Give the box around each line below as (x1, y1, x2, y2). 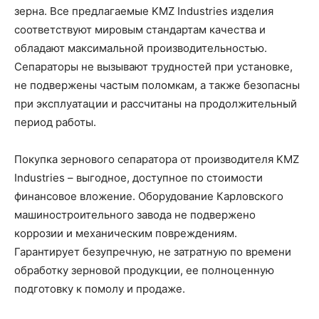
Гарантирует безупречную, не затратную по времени (14, 244, 291, 258)
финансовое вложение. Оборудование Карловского (14, 189, 283, 203)
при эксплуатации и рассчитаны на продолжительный (14, 96, 297, 110)
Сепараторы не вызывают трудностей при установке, (14, 59, 293, 73)
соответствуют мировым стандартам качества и (14, 22, 266, 36)
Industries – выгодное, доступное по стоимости (14, 170, 263, 184)
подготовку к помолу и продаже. (14, 281, 185, 296)
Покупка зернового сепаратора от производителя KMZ (14, 152, 299, 166)
